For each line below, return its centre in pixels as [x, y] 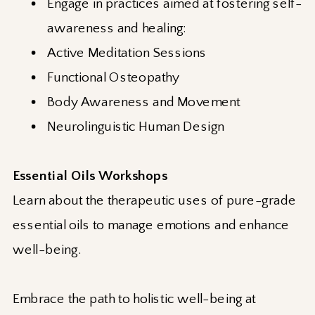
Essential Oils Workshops [90, 176]
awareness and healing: [117, 28]
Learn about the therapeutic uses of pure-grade [155, 201]
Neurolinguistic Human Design [136, 127]
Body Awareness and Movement [144, 102]
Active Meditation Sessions [127, 53]
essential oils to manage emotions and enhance [151, 225]
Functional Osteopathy [113, 78]
